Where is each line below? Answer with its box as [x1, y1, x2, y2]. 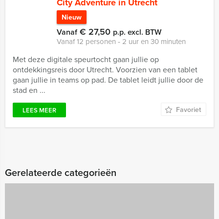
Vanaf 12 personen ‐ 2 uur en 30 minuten [57, 36, 186, 47]
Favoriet [176, 105, 201, 114]
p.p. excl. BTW [113, 26, 161, 38]
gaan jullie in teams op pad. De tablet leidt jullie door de [13, 74, 203, 86]
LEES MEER [22, 106, 56, 115]
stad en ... [13, 85, 45, 96]
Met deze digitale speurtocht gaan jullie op [13, 54, 159, 65]
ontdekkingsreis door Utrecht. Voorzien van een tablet [13, 64, 197, 75]
